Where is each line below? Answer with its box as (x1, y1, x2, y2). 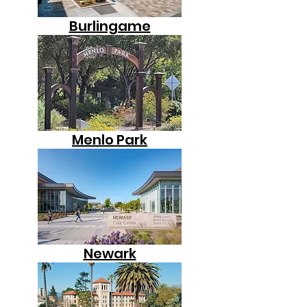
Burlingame (69, 16, 151, 36)
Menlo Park (72, 130, 147, 149)
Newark (83, 244, 136, 263)
